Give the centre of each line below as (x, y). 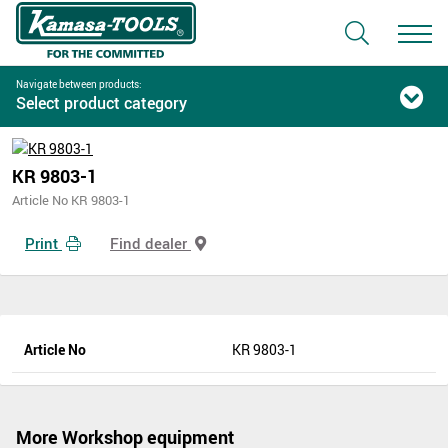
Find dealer (150, 242)
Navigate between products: (79, 84)
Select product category (101, 103)
